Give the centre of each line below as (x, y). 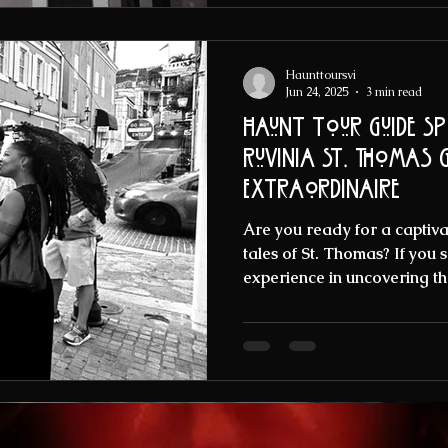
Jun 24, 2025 (316, 92)
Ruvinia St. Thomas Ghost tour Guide (282, 159)
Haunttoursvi (320, 74)
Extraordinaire (321, 190)
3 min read (394, 92)
